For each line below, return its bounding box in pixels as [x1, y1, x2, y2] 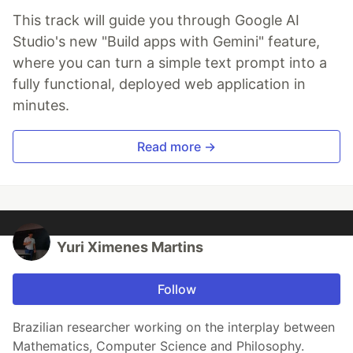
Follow [157, 281, 196, 298]
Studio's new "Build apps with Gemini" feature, [13, 33, 320, 50]
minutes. [13, 97, 69, 114]
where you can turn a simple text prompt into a [13, 54, 327, 72]
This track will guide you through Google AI [13, 12, 299, 29]
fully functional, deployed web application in [13, 76, 306, 93]
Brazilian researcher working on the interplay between [13, 319, 335, 336]
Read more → [137, 139, 216, 155]
